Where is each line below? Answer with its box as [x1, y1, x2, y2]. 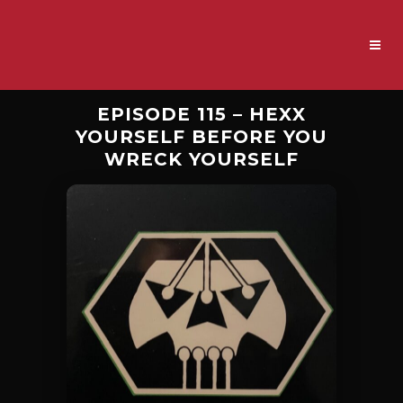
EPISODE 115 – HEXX [97, 103, 306, 125]
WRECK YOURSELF [104, 148, 299, 170]
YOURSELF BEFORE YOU [76, 126, 327, 148]
